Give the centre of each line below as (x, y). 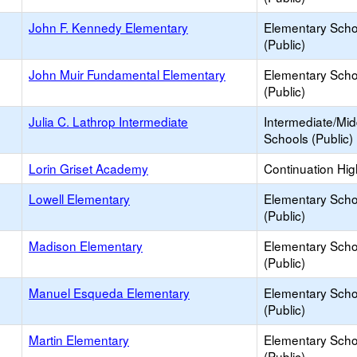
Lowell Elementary (79, 198)
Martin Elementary (79, 339)
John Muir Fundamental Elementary (127, 74)
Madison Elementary (86, 245)
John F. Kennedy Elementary (108, 27)
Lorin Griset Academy (88, 168)
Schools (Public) (308, 138)
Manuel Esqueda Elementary (109, 292)
